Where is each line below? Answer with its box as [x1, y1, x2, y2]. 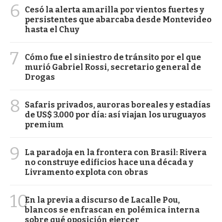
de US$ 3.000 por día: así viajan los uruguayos [25, 110, 206, 119]
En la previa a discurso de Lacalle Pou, [25, 195, 180, 205]
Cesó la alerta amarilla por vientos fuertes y [25, 4, 204, 14]
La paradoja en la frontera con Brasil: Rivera [25, 147, 207, 157]
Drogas [25, 72, 55, 82]
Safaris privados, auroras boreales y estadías [25, 100, 211, 110]
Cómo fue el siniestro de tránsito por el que [25, 52, 201, 62]
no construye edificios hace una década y [25, 157, 193, 167]
